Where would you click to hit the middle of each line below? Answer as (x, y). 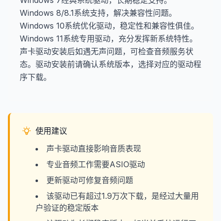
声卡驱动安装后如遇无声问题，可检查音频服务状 (107, 51)
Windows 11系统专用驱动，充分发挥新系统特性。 (109, 38)
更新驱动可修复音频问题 (90, 180)
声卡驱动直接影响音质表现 (94, 148)
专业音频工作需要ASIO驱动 (96, 164)
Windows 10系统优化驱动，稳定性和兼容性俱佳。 (109, 26)
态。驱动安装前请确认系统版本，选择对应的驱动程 (110, 64)
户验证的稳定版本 (67, 208)
